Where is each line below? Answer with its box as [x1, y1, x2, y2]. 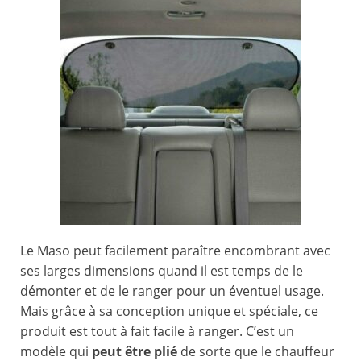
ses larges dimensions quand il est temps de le [20, 262, 303, 280]
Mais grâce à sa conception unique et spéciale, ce [20, 302, 318, 321]
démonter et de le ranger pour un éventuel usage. [20, 282, 324, 301]
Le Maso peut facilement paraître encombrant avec [20, 242, 330, 260]
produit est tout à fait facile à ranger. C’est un [20, 322, 294, 341]
